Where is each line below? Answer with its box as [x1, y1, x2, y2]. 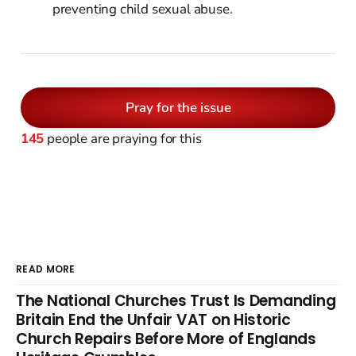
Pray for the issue [125, 99, 231, 118]
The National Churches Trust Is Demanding [16, 289, 336, 311]
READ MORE [16, 262, 75, 277]
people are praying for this [44, 130, 202, 149]
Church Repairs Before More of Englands [16, 327, 316, 350]
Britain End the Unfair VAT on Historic [16, 308, 291, 331]
